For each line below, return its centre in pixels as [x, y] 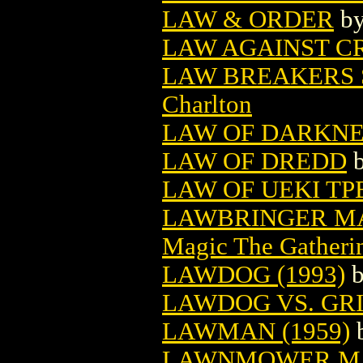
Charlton [207, 104]
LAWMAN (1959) [256, 331]
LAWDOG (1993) [254, 274]
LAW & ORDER [248, 19]
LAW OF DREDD [254, 161]
